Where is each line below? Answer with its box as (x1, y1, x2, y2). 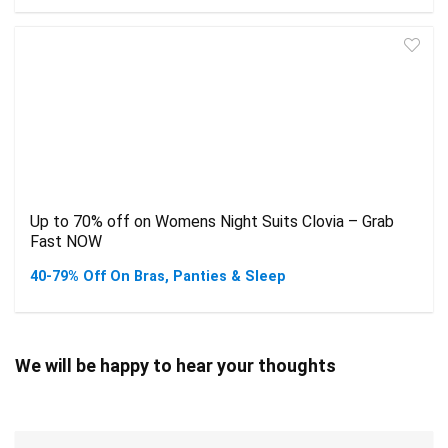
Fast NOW (30, 232, 102, 252)
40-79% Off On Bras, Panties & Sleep (30, 268, 286, 286)
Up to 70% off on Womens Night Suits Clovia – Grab (30, 212, 394, 232)
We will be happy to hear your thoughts (15, 355, 336, 377)
